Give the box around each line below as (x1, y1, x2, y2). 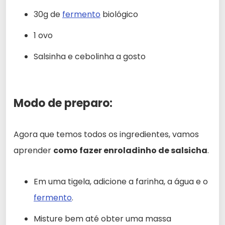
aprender (14, 145, 53, 157)
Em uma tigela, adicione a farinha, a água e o (34, 176, 208, 188)
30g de (34, 9, 62, 21)
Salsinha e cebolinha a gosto (34, 51, 146, 63)
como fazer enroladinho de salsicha (53, 145, 207, 157)
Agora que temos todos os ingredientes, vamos (14, 129, 199, 141)
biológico (100, 9, 138, 21)
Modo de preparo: (14, 95, 113, 111)
